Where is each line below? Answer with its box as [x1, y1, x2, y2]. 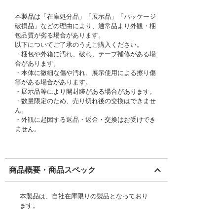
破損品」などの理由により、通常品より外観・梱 [15, 22, 156, 30]
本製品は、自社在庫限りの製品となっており [20, 192, 148, 200]
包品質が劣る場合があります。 [15, 32, 105, 39]
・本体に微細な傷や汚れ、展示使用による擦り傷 [15, 69, 156, 76]
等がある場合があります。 [15, 78, 92, 86]
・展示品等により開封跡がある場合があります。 [15, 88, 156, 95]
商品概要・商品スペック [9, 166, 96, 174]
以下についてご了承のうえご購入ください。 [15, 41, 143, 48]
